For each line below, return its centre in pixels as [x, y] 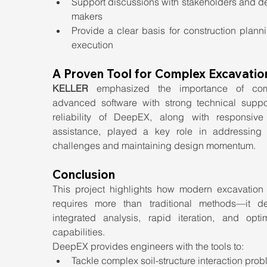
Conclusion [84, 174]
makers [87, 16]
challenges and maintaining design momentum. [154, 145]
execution [92, 45]
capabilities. [79, 232]
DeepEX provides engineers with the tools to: [148, 246]
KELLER [70, 88]
